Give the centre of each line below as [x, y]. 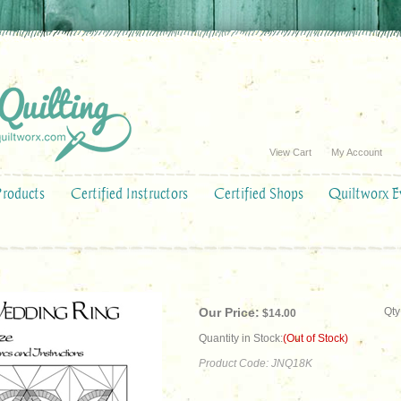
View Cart [290, 152]
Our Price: [229, 312]
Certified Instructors [129, 193]
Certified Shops [259, 193]
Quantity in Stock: [241, 338]
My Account [357, 152]
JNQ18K [292, 363]
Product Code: [234, 363]
